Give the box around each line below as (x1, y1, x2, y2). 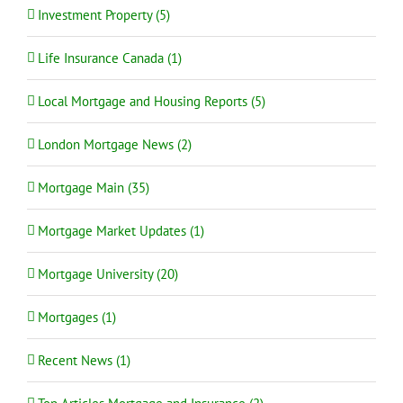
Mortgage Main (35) (38, 178, 149, 196)
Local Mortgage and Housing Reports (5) (38, 92, 265, 110)
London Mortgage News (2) (38, 135, 192, 153)
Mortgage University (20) (38, 264, 178, 282)
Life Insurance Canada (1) (38, 49, 182, 67)
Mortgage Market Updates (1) (38, 221, 204, 239)
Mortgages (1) (38, 308, 116, 326)
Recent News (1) (38, 351, 130, 369)
